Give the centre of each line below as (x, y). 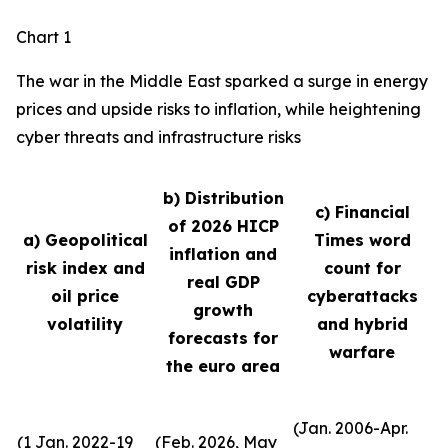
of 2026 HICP (223, 226)
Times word (362, 240)
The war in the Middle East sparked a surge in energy (222, 81)
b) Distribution (223, 198)
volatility (85, 324)
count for (362, 268)
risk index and (85, 268)
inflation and (223, 254)
